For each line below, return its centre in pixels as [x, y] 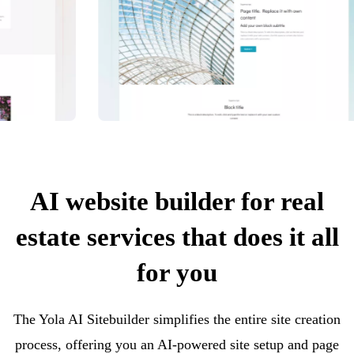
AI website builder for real [177, 201]
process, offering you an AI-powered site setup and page [177, 345]
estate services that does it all [177, 237]
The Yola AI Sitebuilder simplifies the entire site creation [177, 319]
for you [177, 273]
